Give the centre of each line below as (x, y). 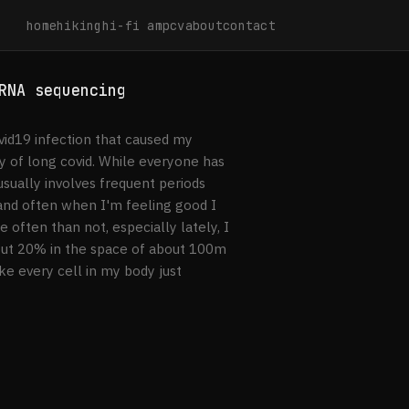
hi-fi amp (136, 25)
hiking (79, 25)
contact (249, 25)
